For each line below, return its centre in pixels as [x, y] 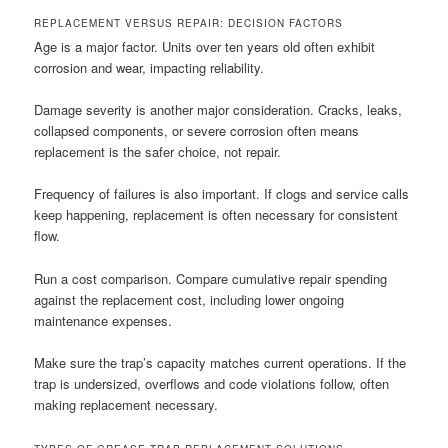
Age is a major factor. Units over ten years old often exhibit [205, 47]
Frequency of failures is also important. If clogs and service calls [222, 194]
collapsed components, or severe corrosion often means [197, 131]
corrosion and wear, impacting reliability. [149, 68]
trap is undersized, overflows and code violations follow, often [212, 383]
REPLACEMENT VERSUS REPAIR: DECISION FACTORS [189, 23]
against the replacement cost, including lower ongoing [189, 299]
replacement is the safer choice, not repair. [158, 152]
